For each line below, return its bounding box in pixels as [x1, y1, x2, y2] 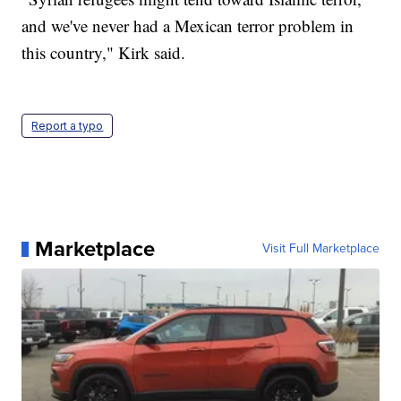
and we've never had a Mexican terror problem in [21, 14, 354, 38]
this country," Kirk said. [21, 41, 186, 64]
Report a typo [31, 119, 104, 133]
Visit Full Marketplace [261, 239, 380, 259]
